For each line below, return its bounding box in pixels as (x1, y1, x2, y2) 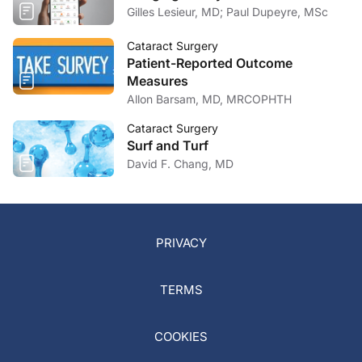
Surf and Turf (127, 137, 208, 154)
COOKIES (154, 328, 208, 344)
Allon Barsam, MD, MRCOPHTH (127, 92, 292, 107)
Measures (127, 73, 188, 90)
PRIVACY (155, 234, 207, 250)
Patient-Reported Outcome (127, 55, 293, 72)
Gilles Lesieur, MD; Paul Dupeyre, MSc (226, 5, 328, 19)
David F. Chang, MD (127, 157, 234, 171)
